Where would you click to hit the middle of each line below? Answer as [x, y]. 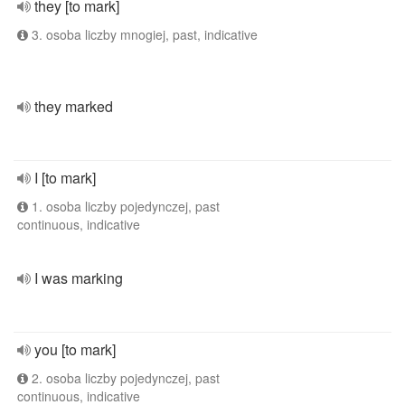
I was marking [79, 278]
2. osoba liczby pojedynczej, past [124, 378]
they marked [74, 106]
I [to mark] [65, 178]
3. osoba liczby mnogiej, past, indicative [143, 34]
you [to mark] [75, 349]
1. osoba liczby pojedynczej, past [124, 206]
